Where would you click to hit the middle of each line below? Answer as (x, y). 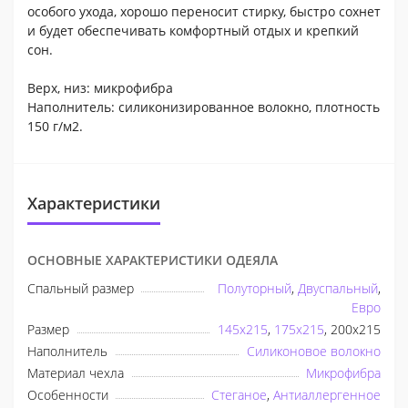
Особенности (68, 394)
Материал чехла (76, 372)
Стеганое (239, 394)
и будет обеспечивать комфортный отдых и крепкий (193, 30)
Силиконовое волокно (314, 351)
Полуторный (255, 288)
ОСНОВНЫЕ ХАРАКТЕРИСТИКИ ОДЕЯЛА (153, 260)
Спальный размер (81, 288)
